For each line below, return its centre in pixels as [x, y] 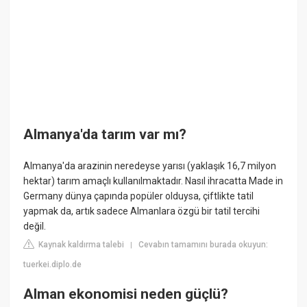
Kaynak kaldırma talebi [81, 244]
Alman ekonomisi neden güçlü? [126, 294]
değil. [35, 226]
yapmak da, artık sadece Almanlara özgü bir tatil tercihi [142, 211]
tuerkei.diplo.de [53, 264]
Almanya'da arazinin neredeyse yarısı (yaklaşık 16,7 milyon [150, 165]
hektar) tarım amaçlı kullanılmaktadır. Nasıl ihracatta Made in [153, 181]
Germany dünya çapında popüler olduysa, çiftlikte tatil [139, 196]
